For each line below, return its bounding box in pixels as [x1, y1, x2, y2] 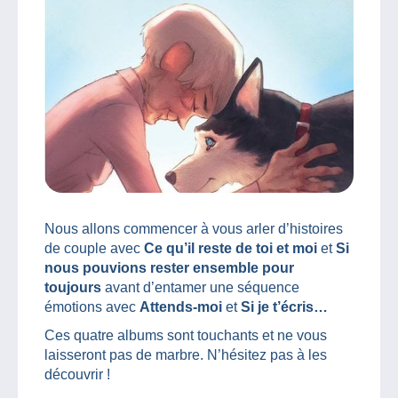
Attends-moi [139, 298, 226, 314]
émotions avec [44, 298, 139, 314]
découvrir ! [44, 366, 110, 382]
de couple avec [44, 240, 144, 256]
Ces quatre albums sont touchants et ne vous [44, 327, 327, 343]
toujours [44, 279, 101, 295]
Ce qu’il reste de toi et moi [144, 240, 317, 256]
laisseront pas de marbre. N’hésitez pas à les [44, 346, 327, 362]
